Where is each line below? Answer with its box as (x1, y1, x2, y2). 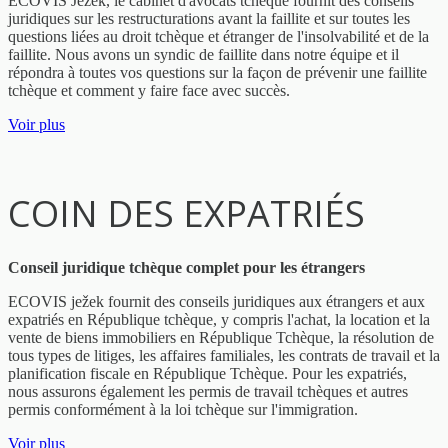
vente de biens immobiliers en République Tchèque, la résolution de (8, 328, 434, 346)
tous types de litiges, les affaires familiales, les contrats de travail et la (8, 346, 440, 364)
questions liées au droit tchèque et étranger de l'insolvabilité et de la (8, 28, 429, 46)
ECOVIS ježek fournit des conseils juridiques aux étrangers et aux (8, 292, 425, 310)
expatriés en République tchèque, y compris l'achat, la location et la (8, 310, 430, 328)
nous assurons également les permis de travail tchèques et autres (8, 382, 408, 400)
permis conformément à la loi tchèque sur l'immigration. (8, 400, 358, 418)
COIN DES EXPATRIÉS (8, 188, 365, 238)
